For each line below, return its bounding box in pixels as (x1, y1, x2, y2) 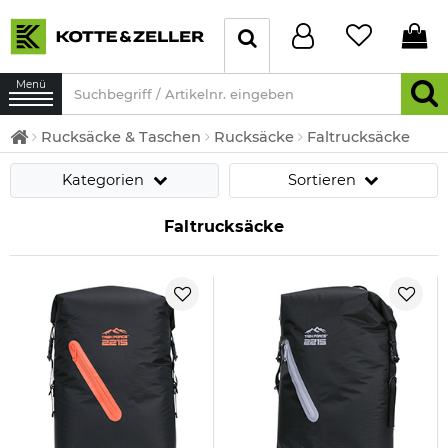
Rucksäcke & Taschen (41, 127, 201, 146)
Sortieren (287, 170, 360, 189)
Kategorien (61, 170, 148, 189)
